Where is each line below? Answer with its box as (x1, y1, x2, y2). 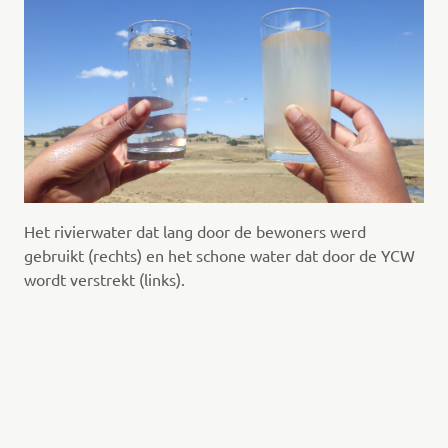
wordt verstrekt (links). (23, 269, 189, 290)
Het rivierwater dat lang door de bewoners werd (23, 221, 366, 242)
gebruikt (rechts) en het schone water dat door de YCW (23, 245, 415, 266)
